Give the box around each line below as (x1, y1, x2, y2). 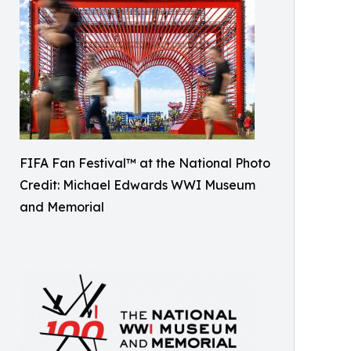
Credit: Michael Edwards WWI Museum (20, 177, 255, 194)
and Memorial (20, 199, 104, 215)
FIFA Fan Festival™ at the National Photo (20, 155, 270, 172)
